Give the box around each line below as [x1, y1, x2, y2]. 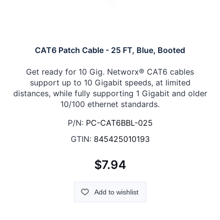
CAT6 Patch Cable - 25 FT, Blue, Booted [35, 45, 185, 55]
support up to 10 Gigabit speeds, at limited [29, 77, 191, 87]
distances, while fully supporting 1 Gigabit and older [13, 88, 207, 98]
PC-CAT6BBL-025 [85, 117, 153, 128]
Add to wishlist [94, 188, 138, 196]
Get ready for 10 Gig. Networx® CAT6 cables [26, 66, 194, 77]
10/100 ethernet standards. [60, 99, 160, 109]
